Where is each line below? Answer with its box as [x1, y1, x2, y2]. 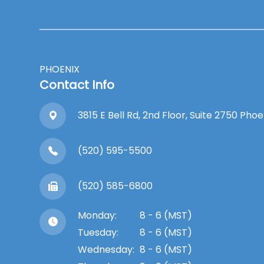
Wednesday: [78, 242, 135, 256]
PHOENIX [39, 62, 80, 76]
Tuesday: [78, 225, 119, 239]
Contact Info [39, 76, 115, 93]
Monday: [78, 208, 117, 222]
